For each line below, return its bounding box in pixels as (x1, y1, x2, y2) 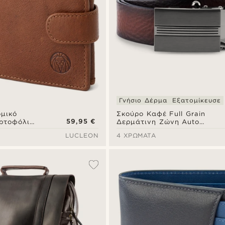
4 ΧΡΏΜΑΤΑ (117, 132, 156, 140)
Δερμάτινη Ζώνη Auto (117, 118, 200, 126)
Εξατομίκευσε (172, 96, 221, 104)
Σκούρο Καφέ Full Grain (117, 110, 205, 118)
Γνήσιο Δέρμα (119, 96, 167, 104)
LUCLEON (65, 132, 99, 140)
